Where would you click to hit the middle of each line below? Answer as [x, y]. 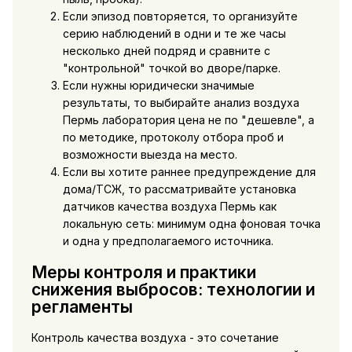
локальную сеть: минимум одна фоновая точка [191, 224]
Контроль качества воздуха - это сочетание [155, 338]
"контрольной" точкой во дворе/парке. [171, 68]
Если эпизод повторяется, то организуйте [180, 16]
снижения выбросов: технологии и [173, 289]
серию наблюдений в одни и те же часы [174, 34]
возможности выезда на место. [150, 155]
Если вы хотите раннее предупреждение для [189, 172]
